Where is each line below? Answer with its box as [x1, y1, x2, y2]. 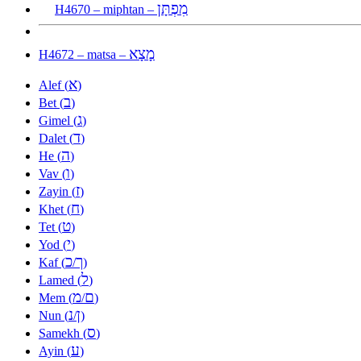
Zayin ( [39, 184, 76, 198]
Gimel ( [39, 113, 77, 127]
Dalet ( [39, 131, 73, 145]
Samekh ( [39, 326, 87, 340]
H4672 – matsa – [39, 47, 129, 61]
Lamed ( [39, 272, 81, 287]
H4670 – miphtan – [55, 2, 157, 16]
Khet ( [39, 201, 71, 216]
